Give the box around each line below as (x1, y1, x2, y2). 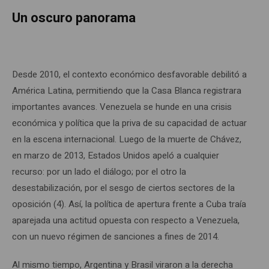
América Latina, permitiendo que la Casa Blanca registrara (12, 83, 241, 97)
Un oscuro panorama (12, 8, 136, 28)
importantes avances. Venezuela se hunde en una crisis (12, 100, 232, 113)
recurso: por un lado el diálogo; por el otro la (12, 165, 186, 178)
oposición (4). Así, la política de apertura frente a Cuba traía (12, 197, 246, 211)
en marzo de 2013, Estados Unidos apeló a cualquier (12, 148, 219, 162)
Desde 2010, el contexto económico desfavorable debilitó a (12, 67, 247, 81)
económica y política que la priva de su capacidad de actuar (12, 116, 247, 130)
